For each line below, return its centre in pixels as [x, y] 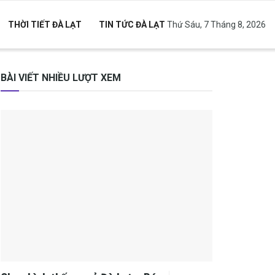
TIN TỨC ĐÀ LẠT [132, 25]
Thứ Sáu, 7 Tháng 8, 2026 [216, 25]
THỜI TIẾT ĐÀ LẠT [45, 25]
